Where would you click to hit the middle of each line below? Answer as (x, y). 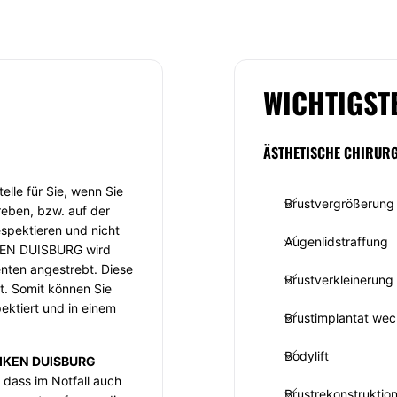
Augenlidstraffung (336, 241)
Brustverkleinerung (339, 280)
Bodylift (307, 356)
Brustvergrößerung (339, 203)
